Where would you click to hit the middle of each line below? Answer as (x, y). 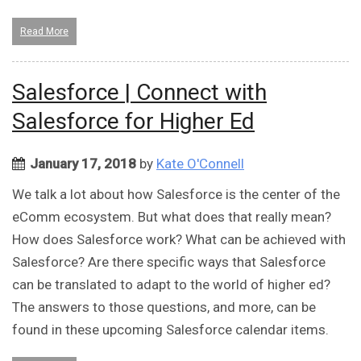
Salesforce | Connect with (139, 93)
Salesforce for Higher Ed (133, 122)
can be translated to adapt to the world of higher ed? (171, 285)
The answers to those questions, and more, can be (164, 307)
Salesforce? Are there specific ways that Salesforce (169, 262)
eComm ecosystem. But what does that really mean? (172, 217)
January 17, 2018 (83, 164)
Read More (44, 32)
